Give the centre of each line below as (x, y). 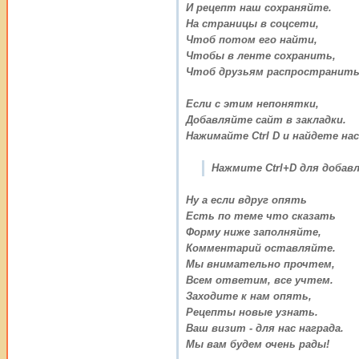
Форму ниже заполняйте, (254, 232)
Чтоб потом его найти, (252, 39)
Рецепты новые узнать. (252, 312)
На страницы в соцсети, (252, 23)
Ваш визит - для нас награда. (265, 328)
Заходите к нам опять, (249, 296)
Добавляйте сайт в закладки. (266, 119)
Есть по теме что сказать (261, 216)
